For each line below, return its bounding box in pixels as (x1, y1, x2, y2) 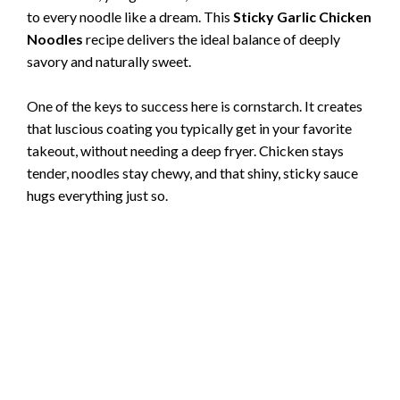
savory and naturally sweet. (27, 52, 191, 70)
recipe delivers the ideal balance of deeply (83, 29, 340, 47)
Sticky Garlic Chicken (233, 7, 371, 25)
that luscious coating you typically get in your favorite (27, 120, 352, 137)
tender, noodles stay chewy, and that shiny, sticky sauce (27, 164, 358, 182)
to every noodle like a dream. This (27, 7, 233, 25)
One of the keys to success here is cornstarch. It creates (27, 97, 362, 115)
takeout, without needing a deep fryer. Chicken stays (27, 142, 344, 160)
